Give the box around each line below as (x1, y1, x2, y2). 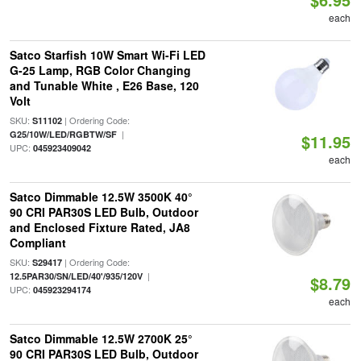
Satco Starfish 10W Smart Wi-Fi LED (9, 47, 205, 63)
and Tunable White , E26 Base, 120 (9, 77, 199, 93)
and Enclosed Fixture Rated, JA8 (9, 219, 190, 235)
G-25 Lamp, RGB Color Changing (9, 62, 191, 78)
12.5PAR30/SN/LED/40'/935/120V (9, 270, 143, 282)
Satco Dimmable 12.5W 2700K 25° (9, 330, 193, 346)
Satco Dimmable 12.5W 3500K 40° (9, 189, 193, 205)
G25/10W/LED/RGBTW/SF (9, 128, 117, 140)
